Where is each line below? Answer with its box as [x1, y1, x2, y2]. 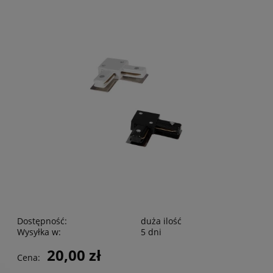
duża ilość [141, 215, 182, 227]
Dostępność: [17, 215, 67, 227]
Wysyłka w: [17, 226, 61, 238]
